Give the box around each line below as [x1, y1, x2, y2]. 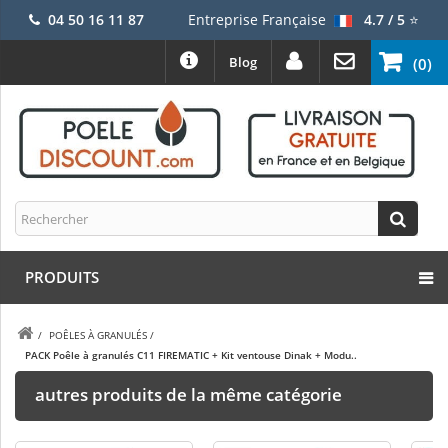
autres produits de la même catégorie [35, 383, 342, 407]
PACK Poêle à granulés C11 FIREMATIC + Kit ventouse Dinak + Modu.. [25, 348, 357, 363]
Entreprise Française [187, 10, 326, 29]
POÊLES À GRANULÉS [49, 328, 147, 343]
